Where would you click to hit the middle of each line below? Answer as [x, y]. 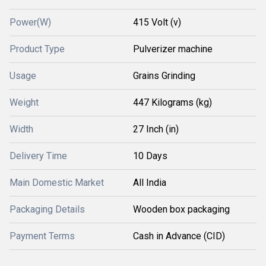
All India [150, 183]
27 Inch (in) [156, 129]
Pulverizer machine [173, 49]
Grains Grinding [164, 76]
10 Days [150, 156]
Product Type [37, 49]
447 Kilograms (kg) [172, 102]
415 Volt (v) [157, 22]
